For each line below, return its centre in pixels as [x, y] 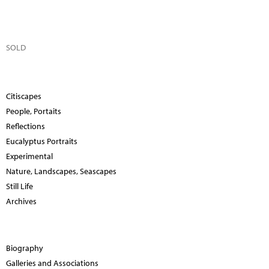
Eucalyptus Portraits [42, 141]
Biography [25, 248]
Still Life [20, 186]
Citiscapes [24, 96]
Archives [21, 201]
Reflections [26, 126]
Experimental [29, 156]
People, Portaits [34, 111]
